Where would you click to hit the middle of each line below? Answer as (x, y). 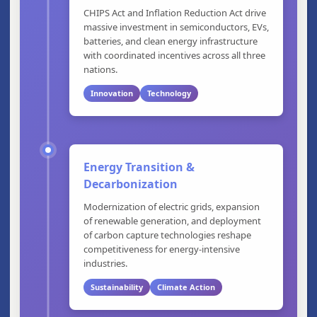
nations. (100, 69)
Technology (169, 93)
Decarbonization (131, 184)
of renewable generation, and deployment (172, 220)
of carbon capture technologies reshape (167, 235)
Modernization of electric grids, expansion (172, 206)
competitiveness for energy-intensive (162, 249)
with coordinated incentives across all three (174, 55)
